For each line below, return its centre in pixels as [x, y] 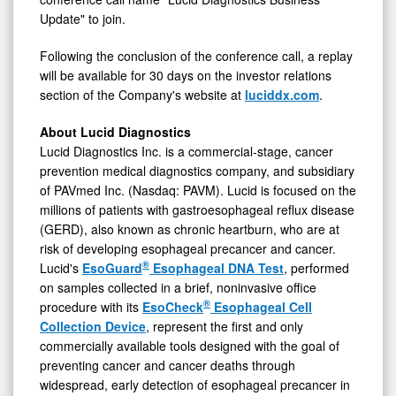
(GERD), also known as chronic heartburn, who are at [190, 228]
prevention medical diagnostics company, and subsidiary [197, 170]
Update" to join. [83, 18]
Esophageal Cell [261, 306]
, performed [316, 267]
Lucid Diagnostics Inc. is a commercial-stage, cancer [187, 151]
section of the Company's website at [142, 94]
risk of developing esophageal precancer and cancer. [188, 248]
